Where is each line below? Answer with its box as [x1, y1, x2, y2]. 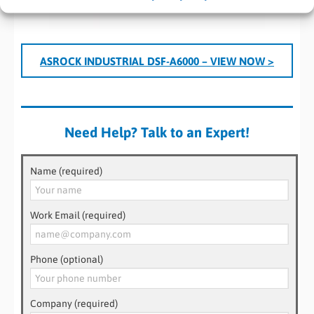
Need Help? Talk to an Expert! [64, 124, 250, 141]
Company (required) [30, 298, 118, 310]
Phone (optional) [30, 254, 103, 266]
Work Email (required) [30, 210, 125, 221]
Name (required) [30, 165, 102, 177]
